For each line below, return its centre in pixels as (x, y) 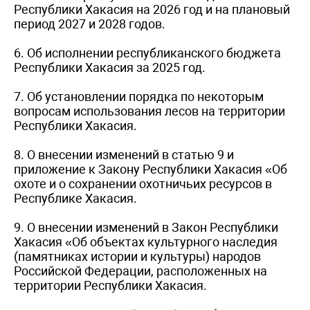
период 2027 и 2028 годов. (90, 24)
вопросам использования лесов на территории (149, 111)
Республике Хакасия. (75, 198)
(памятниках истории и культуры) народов (137, 256)
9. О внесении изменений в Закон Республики (146, 227)
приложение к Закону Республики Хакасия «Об (151, 169)
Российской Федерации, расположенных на (140, 271)
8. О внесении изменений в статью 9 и (124, 154)
